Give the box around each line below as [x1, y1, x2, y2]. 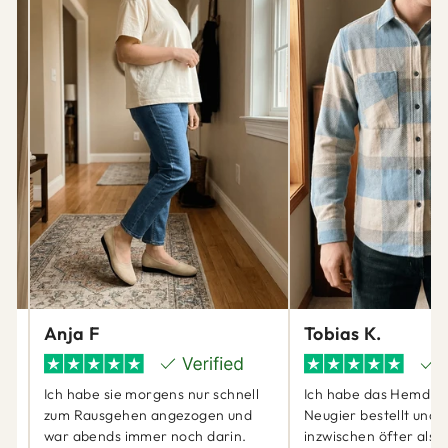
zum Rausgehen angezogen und [44, 405, 253, 424]
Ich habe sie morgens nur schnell [44, 384, 260, 403]
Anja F [44, 322, 100, 346]
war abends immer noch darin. [44, 426, 247, 445]
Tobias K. [304, 322, 382, 346]
